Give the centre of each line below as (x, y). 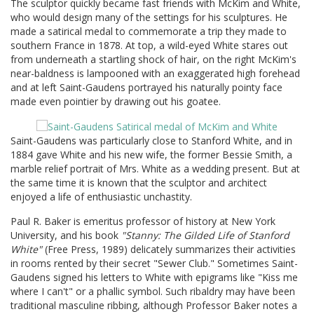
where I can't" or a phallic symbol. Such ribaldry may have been (153, 291)
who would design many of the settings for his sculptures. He (149, 17)
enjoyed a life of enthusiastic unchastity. (101, 196)
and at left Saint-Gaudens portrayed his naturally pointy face (146, 87)
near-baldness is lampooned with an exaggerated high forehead (155, 73)
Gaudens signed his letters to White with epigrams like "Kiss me (154, 277)
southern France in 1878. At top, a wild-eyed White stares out (149, 45)
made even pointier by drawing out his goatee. (116, 101)
